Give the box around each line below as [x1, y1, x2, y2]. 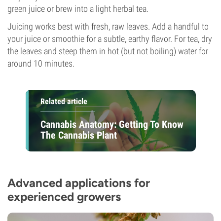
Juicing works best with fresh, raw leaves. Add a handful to [7, 21, 209, 32]
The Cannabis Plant [40, 129, 117, 141]
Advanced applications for [7, 176, 150, 190]
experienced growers [7, 189, 121, 204]
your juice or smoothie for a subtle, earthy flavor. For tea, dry [7, 34, 212, 44]
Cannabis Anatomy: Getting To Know [40, 118, 184, 130]
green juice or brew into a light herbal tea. [7, 3, 148, 14]
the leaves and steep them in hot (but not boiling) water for [7, 46, 208, 56]
